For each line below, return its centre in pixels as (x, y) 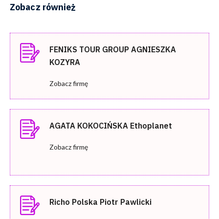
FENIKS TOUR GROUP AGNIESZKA (113, 49)
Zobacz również (43, 7)
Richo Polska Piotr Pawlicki (100, 202)
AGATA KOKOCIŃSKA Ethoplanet (111, 125)
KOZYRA (65, 62)
